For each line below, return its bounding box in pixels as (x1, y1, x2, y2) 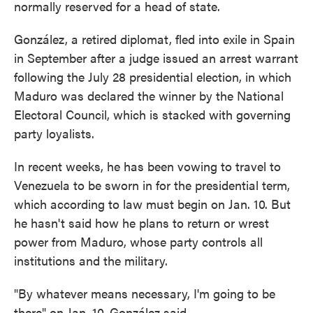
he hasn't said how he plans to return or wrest (14, 214, 269, 231)
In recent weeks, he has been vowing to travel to (14, 157, 281, 175)
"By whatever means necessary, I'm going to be (14, 284, 275, 302)
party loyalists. (14, 124, 94, 142)
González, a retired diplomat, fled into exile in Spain (14, 30, 295, 48)
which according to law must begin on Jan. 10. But (14, 195, 291, 212)
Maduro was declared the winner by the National (14, 87, 284, 104)
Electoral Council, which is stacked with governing (14, 105, 291, 123)
